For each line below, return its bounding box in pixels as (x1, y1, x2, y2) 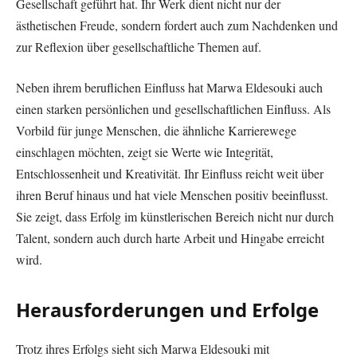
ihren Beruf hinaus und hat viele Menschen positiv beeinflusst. (16, 186, 328, 204)
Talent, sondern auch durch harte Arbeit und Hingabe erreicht (16, 229, 324, 247)
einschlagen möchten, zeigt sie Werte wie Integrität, (16, 143, 273, 161)
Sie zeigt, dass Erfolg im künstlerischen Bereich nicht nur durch (16, 208, 334, 226)
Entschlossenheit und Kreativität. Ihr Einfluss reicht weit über (16, 165, 324, 182)
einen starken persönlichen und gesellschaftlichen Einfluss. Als (16, 100, 331, 118)
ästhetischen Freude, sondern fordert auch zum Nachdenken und (16, 16, 338, 33)
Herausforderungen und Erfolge (16, 296, 319, 324)
